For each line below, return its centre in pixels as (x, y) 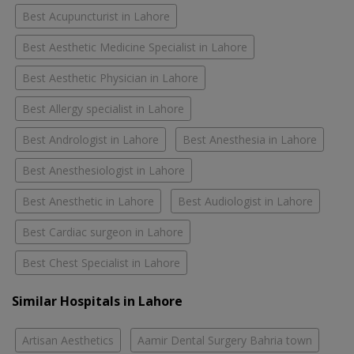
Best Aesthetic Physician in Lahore (110, 78)
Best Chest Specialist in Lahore (101, 263)
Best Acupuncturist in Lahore (96, 17)
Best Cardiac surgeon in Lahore (103, 232)
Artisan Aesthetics (68, 341)
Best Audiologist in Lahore (245, 201)
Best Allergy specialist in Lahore (103, 109)
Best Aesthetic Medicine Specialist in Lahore (135, 47)
